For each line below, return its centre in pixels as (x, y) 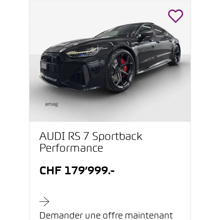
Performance (71, 149)
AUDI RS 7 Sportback (91, 137)
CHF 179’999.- (77, 172)
